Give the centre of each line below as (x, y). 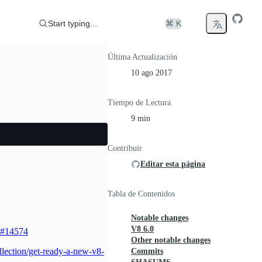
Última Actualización (142, 57)
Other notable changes (171, 240)
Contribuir (125, 148)
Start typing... (73, 23)
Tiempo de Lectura (139, 103)
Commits (147, 251)
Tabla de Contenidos (141, 194)
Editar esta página (173, 164)
